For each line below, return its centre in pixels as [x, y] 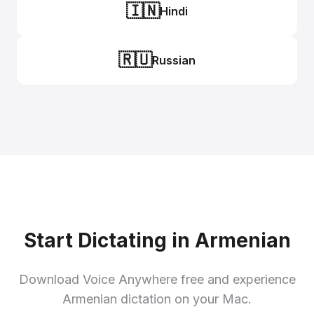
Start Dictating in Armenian [157, 240]
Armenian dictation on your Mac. [157, 299]
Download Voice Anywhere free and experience [157, 279]
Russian [174, 60]
